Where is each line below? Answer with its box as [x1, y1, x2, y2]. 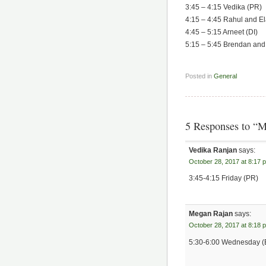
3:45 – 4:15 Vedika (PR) [185, 2, 262, 11]
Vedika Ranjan [189, 145, 237, 154]
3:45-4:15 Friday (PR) [189, 174, 259, 183]
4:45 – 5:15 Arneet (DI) [185, 27, 258, 36]
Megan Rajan [189, 210, 233, 218]
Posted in [185, 72, 214, 80]
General [214, 72, 237, 80]
